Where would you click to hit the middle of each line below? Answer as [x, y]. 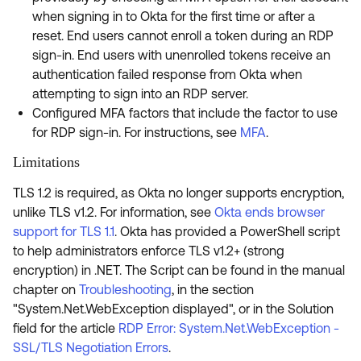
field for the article [66, 328]
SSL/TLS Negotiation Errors [91, 347]
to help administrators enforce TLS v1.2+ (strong [149, 251]
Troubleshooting [125, 289]
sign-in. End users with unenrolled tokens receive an [181, 55]
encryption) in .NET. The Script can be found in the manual [179, 270]
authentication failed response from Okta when [167, 74]
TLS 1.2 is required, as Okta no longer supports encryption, [178, 193]
